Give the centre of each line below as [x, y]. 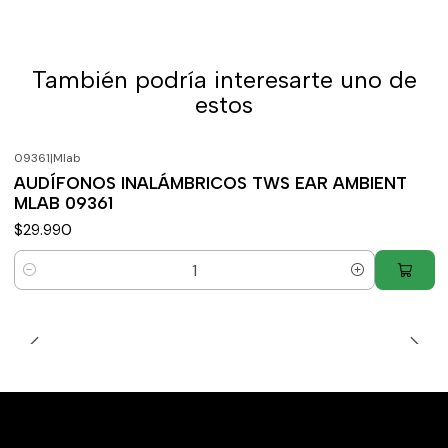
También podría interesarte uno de [224, 79]
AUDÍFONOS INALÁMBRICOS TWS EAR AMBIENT [210, 183]
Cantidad [44, 281]
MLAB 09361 [63, 203]
